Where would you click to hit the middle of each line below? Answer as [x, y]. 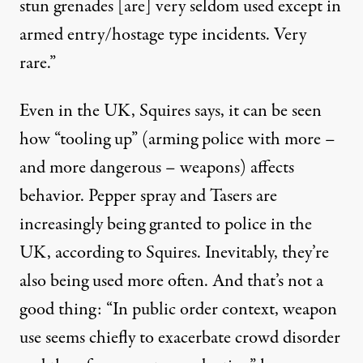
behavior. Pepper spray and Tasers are [148, 196]
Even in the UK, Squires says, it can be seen [171, 111]
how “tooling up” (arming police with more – [177, 139]
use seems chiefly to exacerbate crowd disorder [180, 338]
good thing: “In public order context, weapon [178, 310]
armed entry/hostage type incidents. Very [163, 35]
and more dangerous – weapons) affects [157, 168]
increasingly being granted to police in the [166, 224]
